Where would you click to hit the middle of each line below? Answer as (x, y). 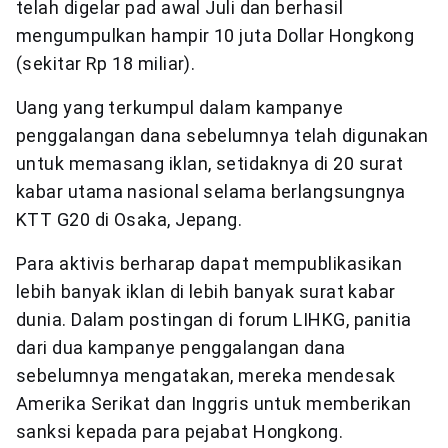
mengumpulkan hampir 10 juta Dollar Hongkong (215, 36)
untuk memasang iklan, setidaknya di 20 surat (210, 164)
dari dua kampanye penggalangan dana (181, 348)
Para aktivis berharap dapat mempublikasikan (209, 264)
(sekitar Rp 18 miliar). (106, 64)
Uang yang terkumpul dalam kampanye (180, 108)
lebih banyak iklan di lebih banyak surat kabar (206, 292)
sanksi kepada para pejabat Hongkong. (180, 432)
